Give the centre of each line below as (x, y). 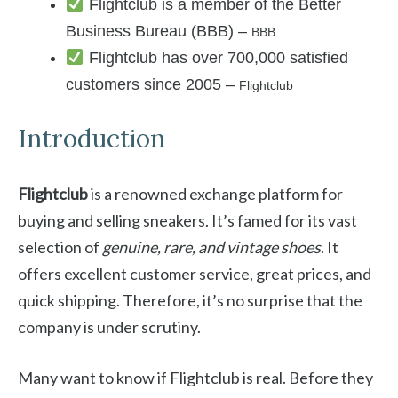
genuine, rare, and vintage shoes (211, 247)
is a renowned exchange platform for (215, 194)
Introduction (92, 139)
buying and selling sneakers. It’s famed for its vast (187, 221)
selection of (60, 247)
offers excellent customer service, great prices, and (195, 274)
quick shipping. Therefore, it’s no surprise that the (190, 301)
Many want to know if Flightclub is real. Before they (195, 378)
